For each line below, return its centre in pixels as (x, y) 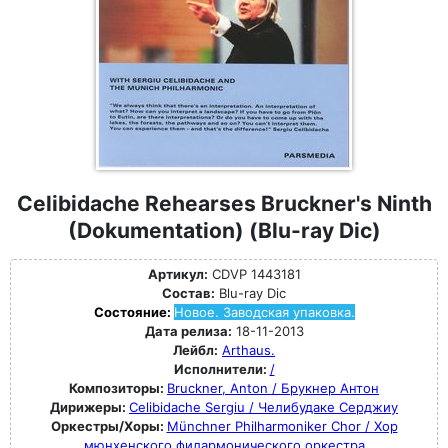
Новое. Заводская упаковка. (264, 312)
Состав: (188, 293)
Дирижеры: (89, 407)
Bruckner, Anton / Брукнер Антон (273, 388)
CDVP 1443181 (254, 274)
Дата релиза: (188, 331)
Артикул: (177, 274)
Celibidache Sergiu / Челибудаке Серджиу (263, 407)
